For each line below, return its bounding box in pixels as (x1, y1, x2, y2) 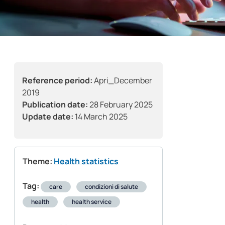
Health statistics (54, 156, 119, 167)
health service (72, 197, 111, 206)
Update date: (22, 111, 73, 123)
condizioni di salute (85, 182, 138, 191)
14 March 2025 (73, 111, 128, 123)
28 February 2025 (88, 99, 153, 110)
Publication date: (22, 99, 88, 110)
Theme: (23, 156, 52, 167)
